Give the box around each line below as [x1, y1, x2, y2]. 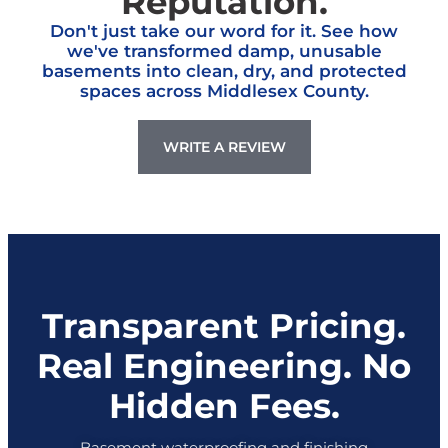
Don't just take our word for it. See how [50, 18, 398, 41]
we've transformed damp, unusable [66, 38, 382, 61]
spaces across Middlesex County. [79, 78, 369, 101]
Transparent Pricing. [42, 301, 406, 346]
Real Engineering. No [37, 341, 411, 386]
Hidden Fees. [108, 381, 340, 426]
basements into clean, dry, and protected [41, 58, 407, 81]
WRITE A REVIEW [162, 137, 286, 155]
